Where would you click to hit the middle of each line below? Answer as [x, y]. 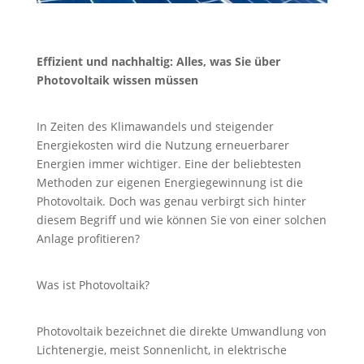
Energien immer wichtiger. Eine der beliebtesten [169, 163]
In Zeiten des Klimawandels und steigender [155, 126]
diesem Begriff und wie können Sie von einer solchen [181, 219]
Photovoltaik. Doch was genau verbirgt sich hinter [171, 201]
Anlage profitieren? [88, 238]
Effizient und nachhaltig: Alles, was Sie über [158, 61]
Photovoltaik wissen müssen [117, 80]
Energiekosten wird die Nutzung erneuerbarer [162, 145]
